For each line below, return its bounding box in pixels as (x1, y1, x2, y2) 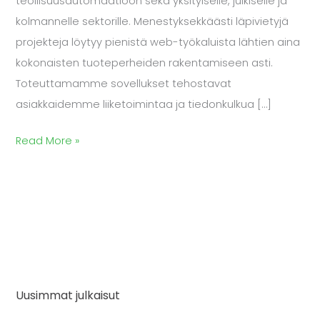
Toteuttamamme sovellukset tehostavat (16, 76, 232, 91)
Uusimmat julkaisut (16, 287, 121, 304)
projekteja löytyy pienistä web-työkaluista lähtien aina (16, 34, 301, 49)
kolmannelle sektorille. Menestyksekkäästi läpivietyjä (16, 14, 289, 29)
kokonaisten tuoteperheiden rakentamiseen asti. (16, 55, 274, 70)
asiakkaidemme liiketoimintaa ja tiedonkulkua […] (16, 96, 272, 111)
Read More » (16, 133, 80, 148)
